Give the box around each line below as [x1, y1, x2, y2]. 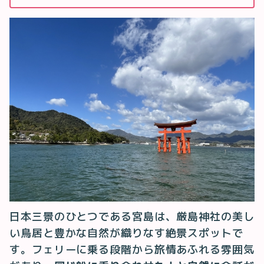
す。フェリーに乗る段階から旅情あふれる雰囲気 [9, 243, 255, 257]
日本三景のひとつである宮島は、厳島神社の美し [9, 210, 255, 224]
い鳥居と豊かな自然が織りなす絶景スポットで [9, 226, 243, 240]
